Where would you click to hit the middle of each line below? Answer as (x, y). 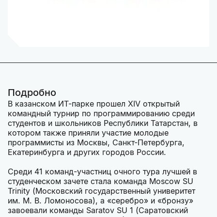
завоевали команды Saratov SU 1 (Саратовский (98, 210)
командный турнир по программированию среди (101, 113)
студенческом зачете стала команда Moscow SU (101, 181)
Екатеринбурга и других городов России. (87, 152)
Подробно (32, 93)
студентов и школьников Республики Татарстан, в (103, 123)
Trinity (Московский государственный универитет (101, 191)
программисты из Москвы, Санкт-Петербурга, (96, 142)
